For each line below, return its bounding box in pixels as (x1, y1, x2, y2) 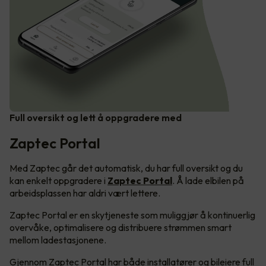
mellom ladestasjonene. (9, 234, 108, 246)
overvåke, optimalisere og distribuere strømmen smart (9, 221, 232, 234)
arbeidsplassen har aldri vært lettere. (9, 187, 160, 199)
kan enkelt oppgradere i (9, 175, 107, 187)
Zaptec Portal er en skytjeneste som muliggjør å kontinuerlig (9, 209, 255, 221)
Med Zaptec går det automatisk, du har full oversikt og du (9, 162, 243, 175)
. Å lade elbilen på (172, 175, 244, 187)
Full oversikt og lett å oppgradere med (9, 112, 182, 124)
